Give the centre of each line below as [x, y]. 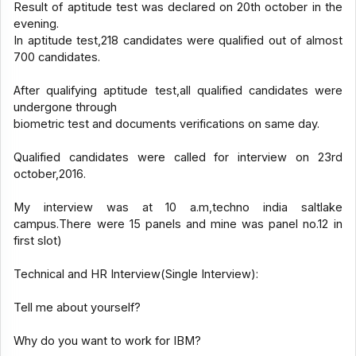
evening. [37, 24]
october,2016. [50, 174]
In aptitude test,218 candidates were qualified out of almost [178, 41]
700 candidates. [57, 58]
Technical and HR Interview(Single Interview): [136, 275]
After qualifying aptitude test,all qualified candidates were [178, 91]
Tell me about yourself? [77, 308]
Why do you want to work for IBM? [108, 341]
